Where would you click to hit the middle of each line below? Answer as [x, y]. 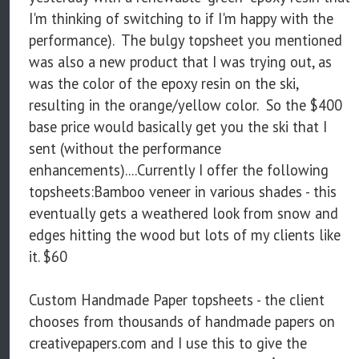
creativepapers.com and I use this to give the [168, 343]
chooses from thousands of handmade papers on [182, 322]
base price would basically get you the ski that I [178, 127]
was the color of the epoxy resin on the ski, [163, 84]
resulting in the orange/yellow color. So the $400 [186, 105]
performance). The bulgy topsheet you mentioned [186, 40]
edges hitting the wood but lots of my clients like [185, 235]
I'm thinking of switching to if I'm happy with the [181, 19]
